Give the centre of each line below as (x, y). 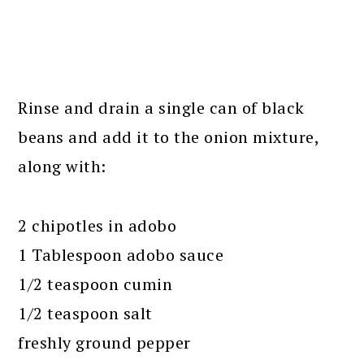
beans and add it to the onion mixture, (169, 137)
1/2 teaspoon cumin (95, 284)
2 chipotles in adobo (97, 226)
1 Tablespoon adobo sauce (121, 255)
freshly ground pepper (104, 343)
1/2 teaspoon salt (85, 314)
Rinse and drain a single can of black (161, 108)
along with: (62, 167)
